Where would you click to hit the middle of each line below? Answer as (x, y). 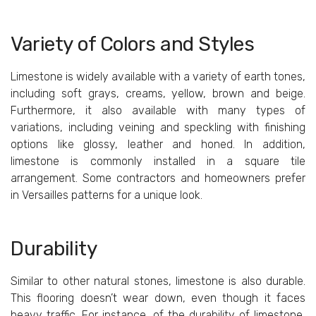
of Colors (117, 44)
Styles (224, 44)
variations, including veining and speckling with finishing (158, 128)
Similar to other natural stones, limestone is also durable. (158, 281)
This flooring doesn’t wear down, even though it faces (158, 298)
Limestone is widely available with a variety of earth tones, (158, 77)
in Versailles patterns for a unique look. (107, 195)
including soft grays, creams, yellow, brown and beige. (158, 94)
